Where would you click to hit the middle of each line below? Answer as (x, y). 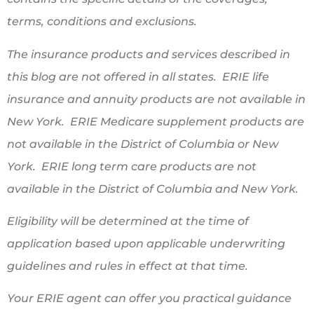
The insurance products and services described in (149, 54)
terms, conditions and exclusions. (103, 22)
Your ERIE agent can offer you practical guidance (149, 299)
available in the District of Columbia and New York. (154, 189)
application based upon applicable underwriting (146, 244)
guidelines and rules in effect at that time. (128, 266)
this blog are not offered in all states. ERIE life (138, 76)
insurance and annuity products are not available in (156, 99)
